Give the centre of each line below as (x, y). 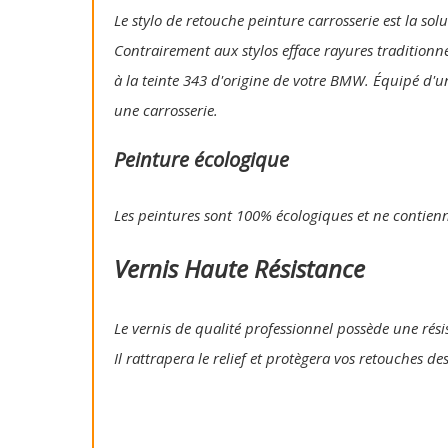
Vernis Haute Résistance (239, 269)
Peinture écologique (201, 160)
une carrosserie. (166, 110)
